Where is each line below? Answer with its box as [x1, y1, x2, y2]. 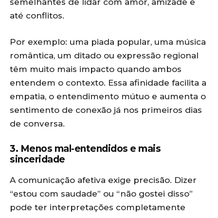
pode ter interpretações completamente [10, 202, 185, 212]
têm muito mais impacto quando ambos [10, 64, 182, 74]
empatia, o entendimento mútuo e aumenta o [10, 91, 206, 101]
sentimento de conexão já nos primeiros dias [10, 105, 202, 115]
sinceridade [10, 154, 65, 165]
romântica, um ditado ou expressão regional [10, 51, 199, 60]
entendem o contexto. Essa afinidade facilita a [10, 78, 206, 88]
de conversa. [10, 119, 65, 128]
